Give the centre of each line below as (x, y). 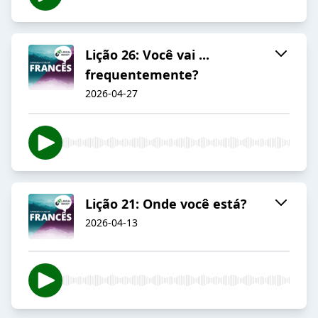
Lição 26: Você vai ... (147, 55)
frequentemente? (142, 75)
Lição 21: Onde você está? (166, 204)
